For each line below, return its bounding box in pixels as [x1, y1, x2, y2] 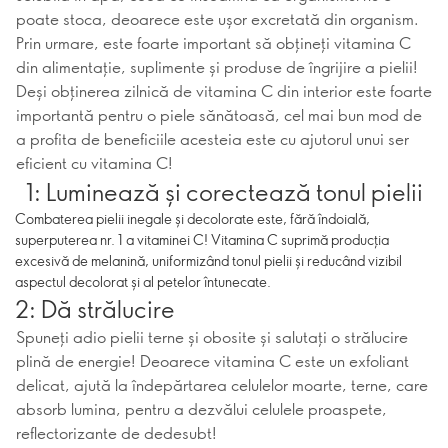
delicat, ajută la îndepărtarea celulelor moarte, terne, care [16, 374, 428, 395]
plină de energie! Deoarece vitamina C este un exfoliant [16, 350, 409, 371]
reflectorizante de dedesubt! [16, 422, 217, 443]
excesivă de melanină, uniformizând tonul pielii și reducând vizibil [15, 251, 402, 270]
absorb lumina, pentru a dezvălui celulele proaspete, [16, 398, 387, 419]
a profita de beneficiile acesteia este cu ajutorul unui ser [16, 128, 409, 149]
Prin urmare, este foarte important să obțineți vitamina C [16, 32, 411, 53]
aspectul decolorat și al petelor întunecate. [15, 272, 271, 291]
